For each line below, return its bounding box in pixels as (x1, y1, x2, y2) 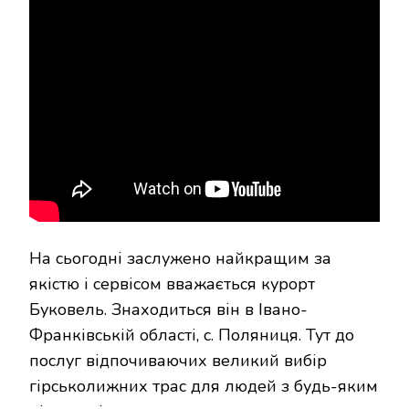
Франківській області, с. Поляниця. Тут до (29, 324, 354, 347)
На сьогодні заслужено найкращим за (29, 247, 331, 270)
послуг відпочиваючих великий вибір (29, 350, 327, 372)
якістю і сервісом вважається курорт (29, 273, 315, 296)
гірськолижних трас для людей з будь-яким (29, 375, 378, 398)
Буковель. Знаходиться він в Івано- (29, 299, 308, 321)
